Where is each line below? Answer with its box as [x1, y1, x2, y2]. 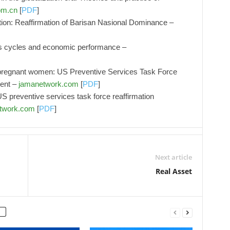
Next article [155, 152, 192, 162]
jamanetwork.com [18, 80, 79, 88]
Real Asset [155, 166, 192, 176]
